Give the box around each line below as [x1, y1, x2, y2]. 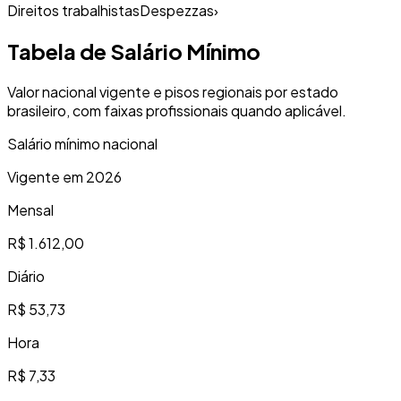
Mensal [7, 200, 54, 219]
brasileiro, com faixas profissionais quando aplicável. [7, 100, 346, 120]
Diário [7, 266, 45, 286]
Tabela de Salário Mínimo [7, 37, 260, 64]
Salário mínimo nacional [7, 133, 158, 153]
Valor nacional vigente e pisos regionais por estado [7, 81, 338, 101]
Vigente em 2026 [7, 166, 122, 186]
